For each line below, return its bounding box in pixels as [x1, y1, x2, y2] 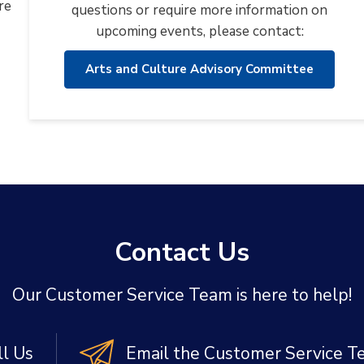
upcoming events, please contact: [95, 22, 304, 41]
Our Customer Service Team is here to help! [11, 284, 352, 306]
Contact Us [114, 235, 249, 270]
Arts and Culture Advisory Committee [85, 61, 314, 77]
